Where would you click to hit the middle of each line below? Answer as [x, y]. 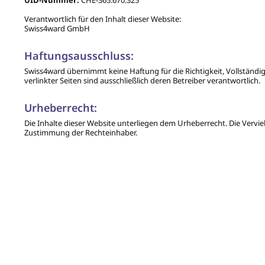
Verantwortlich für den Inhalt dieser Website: [102, 19]
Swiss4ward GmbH [57, 28]
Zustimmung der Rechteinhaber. [80, 132]
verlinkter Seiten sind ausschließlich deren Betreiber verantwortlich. [142, 80]
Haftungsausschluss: [79, 56]
